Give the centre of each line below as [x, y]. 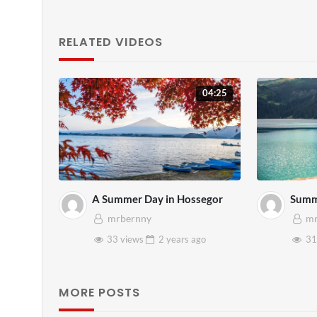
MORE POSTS [99, 293]
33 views [125, 240]
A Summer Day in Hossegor [157, 198]
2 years [174, 240]
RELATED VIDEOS [110, 42]
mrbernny [129, 219]
